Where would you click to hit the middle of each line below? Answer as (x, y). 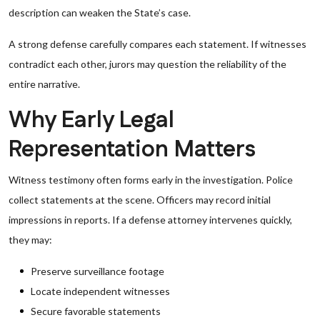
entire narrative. (44, 84)
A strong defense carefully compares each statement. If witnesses (157, 44)
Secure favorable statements (96, 311)
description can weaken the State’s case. (100, 12)
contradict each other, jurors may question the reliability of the (147, 64)
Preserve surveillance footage (97, 271)
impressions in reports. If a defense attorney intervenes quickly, (150, 220)
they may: (30, 240)
